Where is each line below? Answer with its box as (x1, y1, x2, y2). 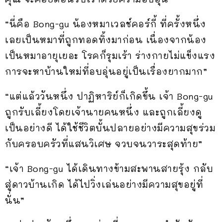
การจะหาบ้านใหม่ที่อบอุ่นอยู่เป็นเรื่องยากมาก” (5, 65, 207, 77)
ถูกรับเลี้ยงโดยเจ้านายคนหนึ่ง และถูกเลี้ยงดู (5, 106, 202, 118)
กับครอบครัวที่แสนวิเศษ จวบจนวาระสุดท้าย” (5, 137, 203, 150)
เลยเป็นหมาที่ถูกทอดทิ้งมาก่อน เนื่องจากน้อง (5, 33, 207, 46)
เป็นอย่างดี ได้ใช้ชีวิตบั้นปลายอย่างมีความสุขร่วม (5, 121, 216, 134)
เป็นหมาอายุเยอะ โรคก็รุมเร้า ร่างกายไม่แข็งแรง (5, 49, 215, 61)
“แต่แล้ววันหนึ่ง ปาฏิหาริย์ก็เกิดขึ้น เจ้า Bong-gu (5, 90, 214, 102)
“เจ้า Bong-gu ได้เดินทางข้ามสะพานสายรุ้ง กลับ (5, 162, 213, 174)
